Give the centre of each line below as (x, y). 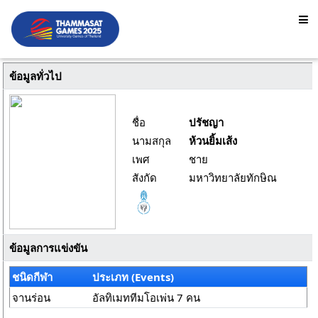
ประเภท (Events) (133, 277)
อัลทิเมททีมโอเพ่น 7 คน (147, 297)
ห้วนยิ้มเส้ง (213, 141)
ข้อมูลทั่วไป (35, 76)
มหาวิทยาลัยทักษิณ (233, 177)
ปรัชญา (208, 122)
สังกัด (144, 177)
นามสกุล (152, 141)
